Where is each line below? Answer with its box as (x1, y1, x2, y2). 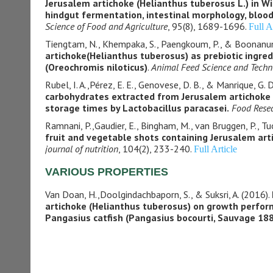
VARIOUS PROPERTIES (44, 166, 168, 178)
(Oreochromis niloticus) (44, 61, 147, 73)
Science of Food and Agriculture (44, 20, 168, 32)
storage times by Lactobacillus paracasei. (44, 102, 229, 114)
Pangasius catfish (44, 211, 123, 224)
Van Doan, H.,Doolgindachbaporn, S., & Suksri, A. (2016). (44, 188, 272, 200)
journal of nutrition (44, 143, 118, 155)
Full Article (193, 144, 237, 154)
